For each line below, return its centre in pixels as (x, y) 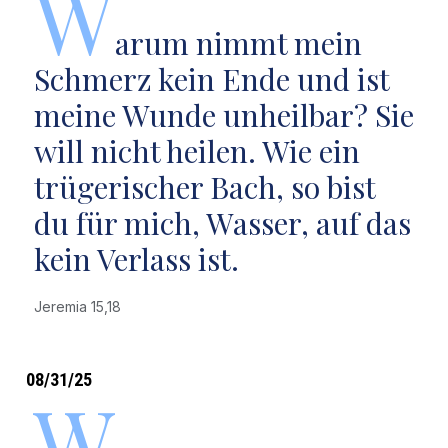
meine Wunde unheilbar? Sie (223, 115)
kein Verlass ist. (136, 259)
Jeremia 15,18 (81, 306)
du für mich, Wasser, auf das (222, 223)
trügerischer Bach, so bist (204, 187)
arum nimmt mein (238, 43)
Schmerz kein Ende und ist (211, 79)
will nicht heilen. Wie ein (196, 151)
